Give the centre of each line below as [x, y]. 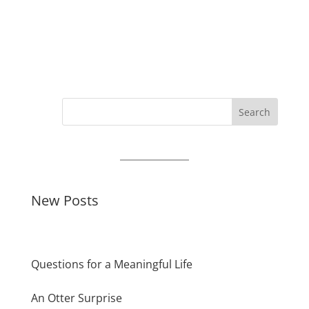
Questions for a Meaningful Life [111, 265]
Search [255, 112]
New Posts [64, 200]
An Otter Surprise [76, 298]
